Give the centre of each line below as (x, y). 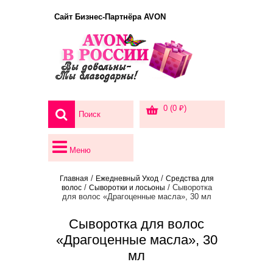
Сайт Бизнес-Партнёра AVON (110, 17)
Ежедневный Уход (127, 179)
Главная (74, 179)
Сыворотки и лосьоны (127, 188)
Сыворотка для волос (136, 224)
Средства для (190, 179)
